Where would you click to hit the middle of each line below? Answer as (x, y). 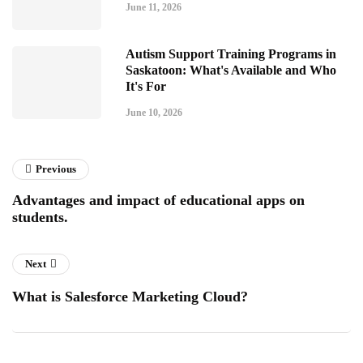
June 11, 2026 (154, 7)
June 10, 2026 (154, 113)
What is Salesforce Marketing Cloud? (130, 297)
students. (40, 217)
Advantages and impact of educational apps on (158, 200)
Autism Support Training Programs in (231, 54)
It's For (146, 86)
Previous (56, 169)
